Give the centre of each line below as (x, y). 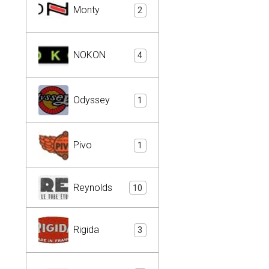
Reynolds (93, 187)
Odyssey (92, 100)
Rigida (86, 230)
